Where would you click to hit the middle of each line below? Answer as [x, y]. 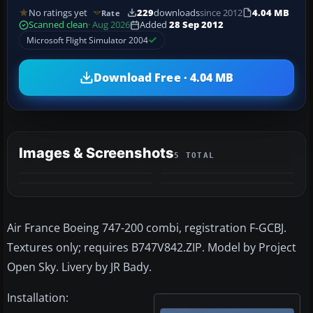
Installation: [38, 298]
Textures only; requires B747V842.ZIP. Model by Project [152, 248]
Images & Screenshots [96, 153]
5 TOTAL [195, 156]
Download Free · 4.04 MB [163, 77]
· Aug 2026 [109, 25]
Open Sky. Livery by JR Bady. [79, 267]
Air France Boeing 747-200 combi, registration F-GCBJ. [147, 228]
